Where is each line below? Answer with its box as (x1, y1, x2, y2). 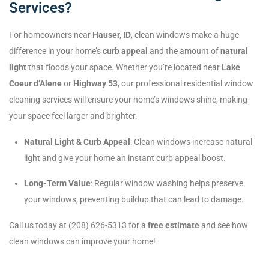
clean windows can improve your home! (9, 237, 156, 247)
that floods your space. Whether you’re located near (26, 62, 222, 73)
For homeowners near (9, 30, 92, 40)
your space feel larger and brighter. (9, 111, 138, 121)
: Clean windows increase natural (130, 137, 252, 147)
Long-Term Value (24, 178, 91, 189)
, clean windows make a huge (131, 30, 239, 40)
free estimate (148, 220, 199, 231)
